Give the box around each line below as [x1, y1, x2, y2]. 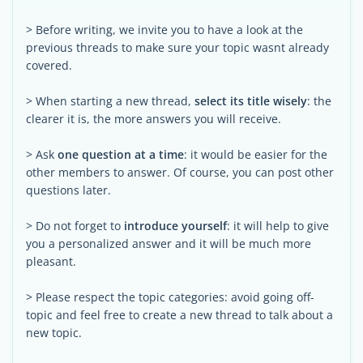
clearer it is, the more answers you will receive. [26, 111, 281, 126]
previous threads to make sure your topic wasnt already [26, 40, 329, 55]
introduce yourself [124, 218, 227, 233]
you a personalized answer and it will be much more [26, 236, 311, 251]
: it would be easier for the [184, 147, 327, 162]
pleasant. [26, 254, 76, 269]
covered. [26, 58, 72, 73]
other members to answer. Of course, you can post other [26, 164, 334, 180]
